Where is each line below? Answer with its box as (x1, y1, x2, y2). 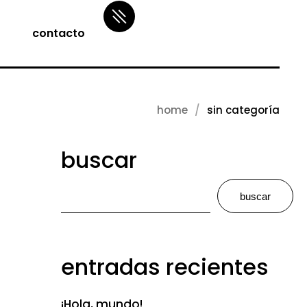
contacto (32, 25, 85, 41)
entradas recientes (60, 251, 269, 282)
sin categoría (207, 102, 280, 117)
